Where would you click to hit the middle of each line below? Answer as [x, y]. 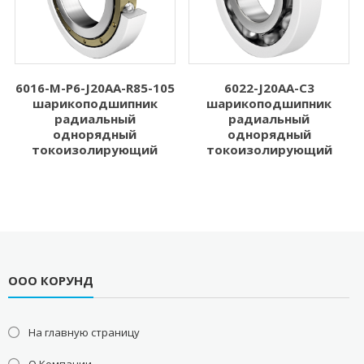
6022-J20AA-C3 [269, 87]
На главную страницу [84, 333]
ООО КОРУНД [50, 281]
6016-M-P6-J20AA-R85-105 [95, 87]
